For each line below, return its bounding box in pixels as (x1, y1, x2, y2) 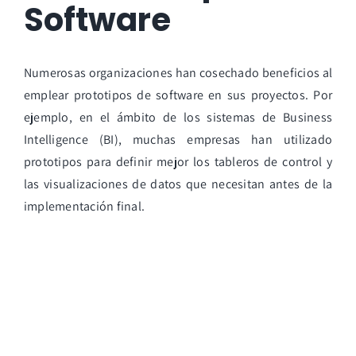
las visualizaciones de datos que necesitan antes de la (23, 175, 333, 192)
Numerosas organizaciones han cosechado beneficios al (23, 64, 333, 81)
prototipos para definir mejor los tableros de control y (23, 153, 333, 170)
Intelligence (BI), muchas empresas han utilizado (23, 130, 333, 148)
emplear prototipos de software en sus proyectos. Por (23, 86, 333, 103)
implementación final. (23, 197, 145, 215)
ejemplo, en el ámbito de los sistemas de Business (23, 108, 333, 126)
